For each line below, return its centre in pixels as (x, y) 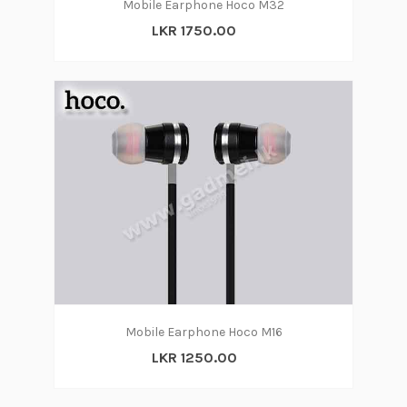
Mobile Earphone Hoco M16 (203, 332)
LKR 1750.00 (194, 30)
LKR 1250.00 (194, 357)
